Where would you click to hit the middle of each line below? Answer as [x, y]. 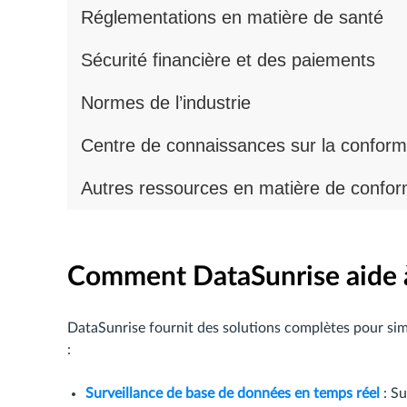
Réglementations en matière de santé [232, 17]
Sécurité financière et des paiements [228, 60]
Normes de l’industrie [166, 103]
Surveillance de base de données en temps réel [233, 393]
